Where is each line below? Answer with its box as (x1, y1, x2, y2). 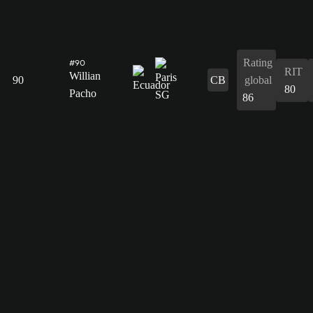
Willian (69, 69, 101, 82)
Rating (243, 56, 272, 68)
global (244, 73, 272, 86)
